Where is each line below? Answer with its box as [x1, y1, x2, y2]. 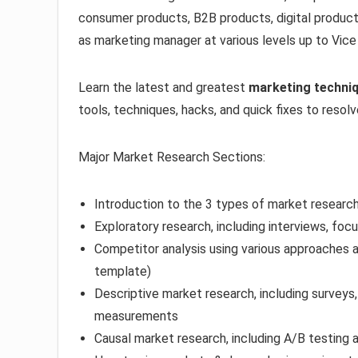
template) [94, 264, 151, 280]
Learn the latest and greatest [78, 80, 249, 96]
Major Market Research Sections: [78, 149, 265, 165]
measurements [94, 308, 178, 324]
